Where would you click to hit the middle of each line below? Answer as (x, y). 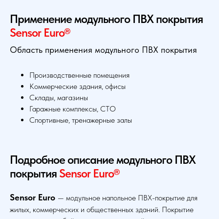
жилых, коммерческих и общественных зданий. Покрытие (102, 210)
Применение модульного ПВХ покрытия (106, 19)
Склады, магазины (59, 98)
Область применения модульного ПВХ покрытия (103, 50)
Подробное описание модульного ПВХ (103, 160)
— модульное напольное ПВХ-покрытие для (128, 198)
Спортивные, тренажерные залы (81, 120)
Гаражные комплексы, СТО (73, 109)
